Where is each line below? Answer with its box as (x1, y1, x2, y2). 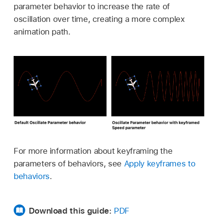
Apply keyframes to (124, 158, 196, 168)
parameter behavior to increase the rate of (14, 1, 170, 11)
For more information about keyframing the (14, 145, 173, 156)
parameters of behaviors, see (14, 158, 124, 168)
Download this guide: (28, 206, 112, 216)
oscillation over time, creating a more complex (14, 14, 185, 24)
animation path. (14, 26, 71, 36)
